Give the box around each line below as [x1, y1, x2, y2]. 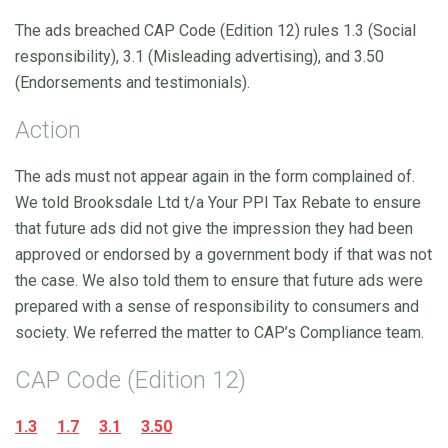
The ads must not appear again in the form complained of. [15, 166, 415, 186]
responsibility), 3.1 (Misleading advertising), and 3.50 [15, 46, 384, 66]
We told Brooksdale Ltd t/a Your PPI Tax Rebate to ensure [15, 192, 421, 212]
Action [15, 115, 81, 144]
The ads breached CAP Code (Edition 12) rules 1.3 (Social [15, 20, 416, 40]
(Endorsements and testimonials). [15, 72, 250, 92]
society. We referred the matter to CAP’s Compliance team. [15, 322, 424, 342]
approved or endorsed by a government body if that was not [15, 244, 432, 264]
